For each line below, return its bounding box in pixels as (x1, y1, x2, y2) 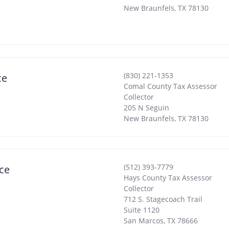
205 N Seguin (123, 103, 169, 113)
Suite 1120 (123, 205, 159, 215)
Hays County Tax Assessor (123, 173, 212, 183)
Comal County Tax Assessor (123, 81, 217, 91)
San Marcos (123, 216, 164, 226)
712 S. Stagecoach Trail (123, 194, 202, 204)
